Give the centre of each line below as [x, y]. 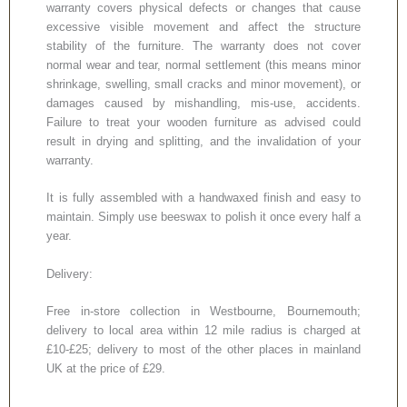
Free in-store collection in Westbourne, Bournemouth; [203, 311]
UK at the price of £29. [106, 368]
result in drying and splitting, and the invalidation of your [203, 141]
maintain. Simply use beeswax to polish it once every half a [203, 217]
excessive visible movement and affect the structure [203, 26]
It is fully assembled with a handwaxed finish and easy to [203, 198]
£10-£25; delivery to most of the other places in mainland [203, 349]
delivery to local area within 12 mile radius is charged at [203, 330]
